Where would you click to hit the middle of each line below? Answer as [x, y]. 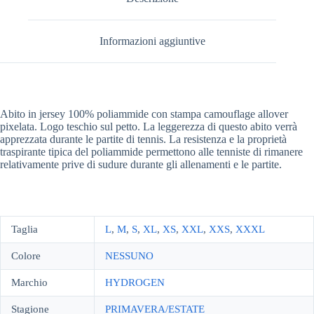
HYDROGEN [135, 282]
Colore [26, 255]
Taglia [25, 229]
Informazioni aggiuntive [152, 41]
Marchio [29, 282]
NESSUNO [129, 255]
